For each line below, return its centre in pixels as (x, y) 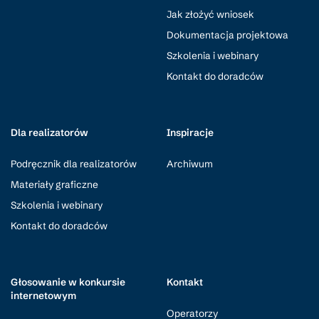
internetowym (43, 296)
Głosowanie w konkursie (68, 282)
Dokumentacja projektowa (228, 35)
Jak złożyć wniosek (210, 14)
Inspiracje (190, 132)
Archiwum (190, 164)
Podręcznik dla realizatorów (74, 164)
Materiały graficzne (54, 184)
